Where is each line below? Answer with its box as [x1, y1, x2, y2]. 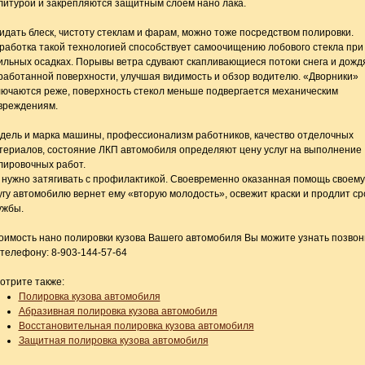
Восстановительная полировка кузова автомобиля [18, 320, 254, 332]
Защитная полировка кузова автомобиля [18, 335, 209, 346]
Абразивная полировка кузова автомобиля [18, 306, 218, 317]
